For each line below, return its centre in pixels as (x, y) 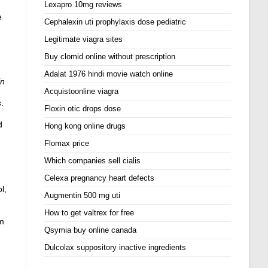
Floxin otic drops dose (83, 109)
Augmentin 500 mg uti (83, 195)
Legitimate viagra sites (84, 39)
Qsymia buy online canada (91, 230)
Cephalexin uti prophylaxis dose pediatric (115, 22)
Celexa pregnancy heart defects (100, 178)
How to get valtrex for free (89, 213)
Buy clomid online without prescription (110, 57)
